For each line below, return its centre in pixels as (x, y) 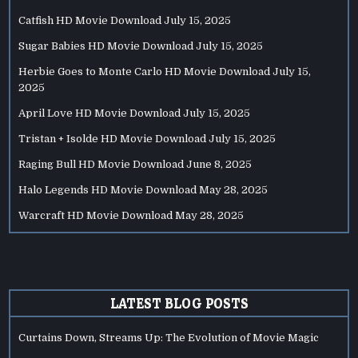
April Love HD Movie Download (100, 113)
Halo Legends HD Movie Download (108, 190)
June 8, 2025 (219, 165)
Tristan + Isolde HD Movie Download (113, 139)
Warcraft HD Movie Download (96, 216)
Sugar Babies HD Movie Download (106, 46)
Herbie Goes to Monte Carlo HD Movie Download (145, 72)
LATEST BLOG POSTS (179, 304)
